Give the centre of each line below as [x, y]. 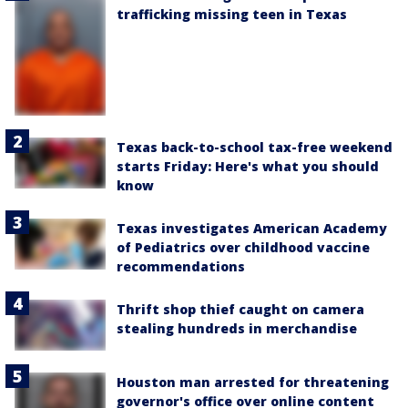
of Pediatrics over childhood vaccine [243, 247]
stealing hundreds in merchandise [237, 328]
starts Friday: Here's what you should [248, 166]
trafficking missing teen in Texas [232, 14]
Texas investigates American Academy [252, 228]
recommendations [181, 266]
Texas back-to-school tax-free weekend [255, 147]
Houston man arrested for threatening [253, 382]
